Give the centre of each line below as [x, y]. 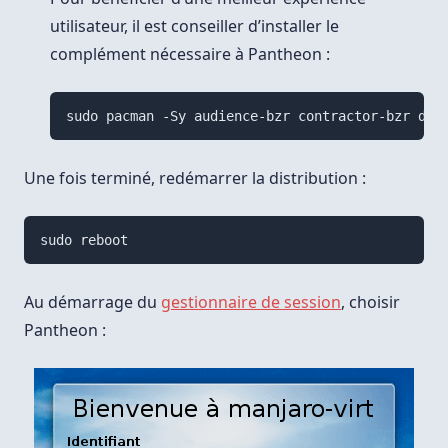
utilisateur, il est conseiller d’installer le [194, 25]
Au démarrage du [92, 301]
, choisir [370, 301]
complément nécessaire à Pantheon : [190, 53]
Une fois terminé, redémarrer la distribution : [195, 177]
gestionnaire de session [251, 301]
